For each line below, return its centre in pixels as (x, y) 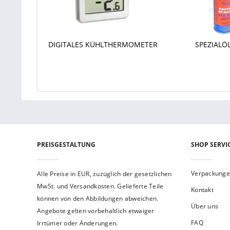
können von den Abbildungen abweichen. (98, 198)
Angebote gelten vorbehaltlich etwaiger (96, 211)
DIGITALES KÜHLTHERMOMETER (103, 44)
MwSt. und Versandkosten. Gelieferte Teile (100, 186)
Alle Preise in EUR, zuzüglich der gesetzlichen (104, 174)
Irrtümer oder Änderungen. (78, 223)
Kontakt (202, 190)
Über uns (205, 206)
